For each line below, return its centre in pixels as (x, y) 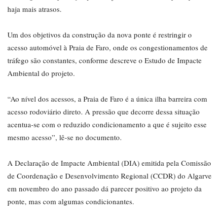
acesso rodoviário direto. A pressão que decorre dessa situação (104, 112)
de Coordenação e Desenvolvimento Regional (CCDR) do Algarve (110, 176)
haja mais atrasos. (35, 9)
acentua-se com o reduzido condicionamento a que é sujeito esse (107, 125)
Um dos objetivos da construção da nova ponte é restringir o (100, 35)
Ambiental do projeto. (41, 73)
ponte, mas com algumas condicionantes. (71, 202)
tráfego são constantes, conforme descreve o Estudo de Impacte (105, 60)
